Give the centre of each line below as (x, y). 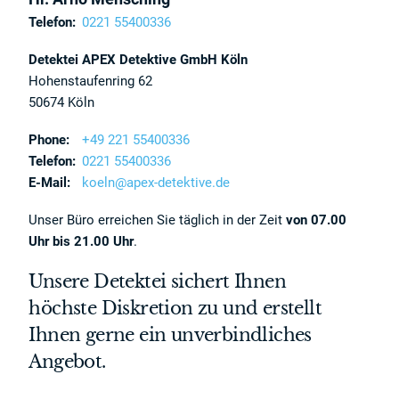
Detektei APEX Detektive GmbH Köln (138, 60)
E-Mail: (50, 183)
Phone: (49, 140)
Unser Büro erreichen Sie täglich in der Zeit (158, 220)
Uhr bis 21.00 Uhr (81, 241)
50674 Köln (62, 102)
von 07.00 (317, 220)
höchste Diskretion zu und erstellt (175, 308)
